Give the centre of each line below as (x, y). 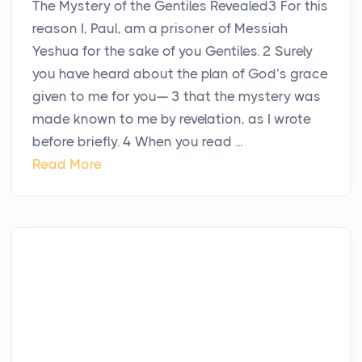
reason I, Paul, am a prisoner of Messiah (160, 29)
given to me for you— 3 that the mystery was (177, 97)
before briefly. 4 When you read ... (137, 142)
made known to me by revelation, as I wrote (172, 119)
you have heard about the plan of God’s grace (180, 74)
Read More (67, 164)
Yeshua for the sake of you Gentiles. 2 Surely (173, 51)
